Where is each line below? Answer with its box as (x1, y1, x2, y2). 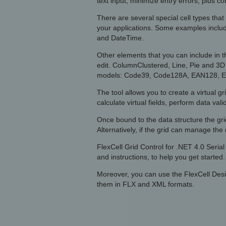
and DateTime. (97, 34, 144, 42)
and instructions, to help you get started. (97, 153, 225, 161)
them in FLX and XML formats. (97, 180, 194, 188)
